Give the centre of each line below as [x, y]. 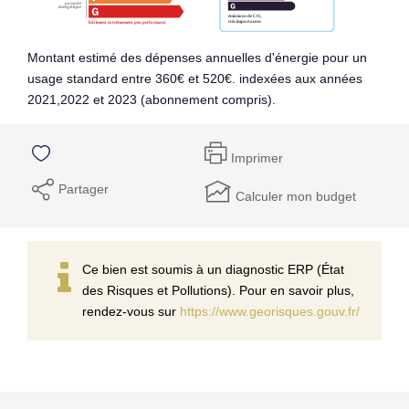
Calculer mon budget [296, 196]
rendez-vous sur [131, 311]
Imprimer [257, 158]
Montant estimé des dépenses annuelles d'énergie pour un [197, 57]
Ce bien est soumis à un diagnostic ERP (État [213, 269]
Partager [84, 189]
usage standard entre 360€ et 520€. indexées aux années [195, 78]
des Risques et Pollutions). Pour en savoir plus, [218, 290]
